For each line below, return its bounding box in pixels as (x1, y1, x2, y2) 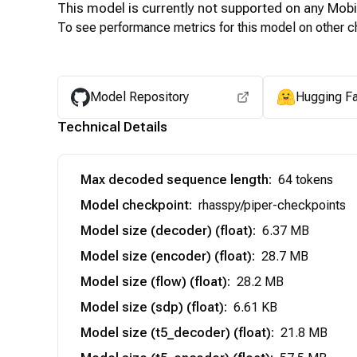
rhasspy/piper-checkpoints (198, 197, 346, 213)
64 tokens (278, 171, 333, 187)
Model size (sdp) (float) (80, 299, 224, 315)
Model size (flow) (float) (80, 273, 227, 289)
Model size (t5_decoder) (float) (80, 324, 271, 340)
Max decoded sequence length (80, 171, 269, 187)
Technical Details (57, 118, 167, 135)
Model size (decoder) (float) (80, 222, 253, 238)
